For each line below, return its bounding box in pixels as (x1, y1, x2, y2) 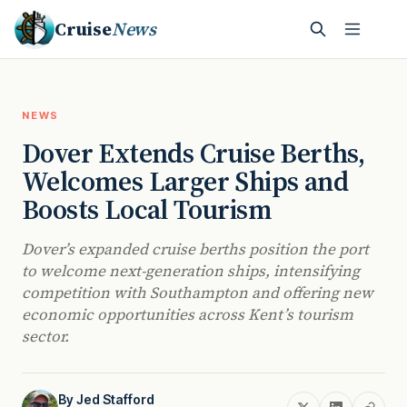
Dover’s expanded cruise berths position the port (22, 238, 369, 260)
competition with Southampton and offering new (22, 282, 373, 303)
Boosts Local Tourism (22, 191, 272, 228)
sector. (22, 325, 69, 347)
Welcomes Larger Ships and (22, 163, 348, 200)
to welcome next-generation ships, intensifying (22, 260, 360, 282)
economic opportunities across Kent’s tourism (22, 303, 353, 325)
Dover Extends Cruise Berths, (22, 134, 365, 172)
